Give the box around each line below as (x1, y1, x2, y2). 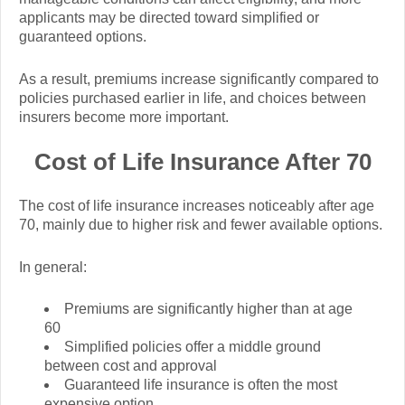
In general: (19, 259, 87, 275)
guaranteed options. (19, 29, 146, 45)
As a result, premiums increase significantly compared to (19, 71, 379, 87)
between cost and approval (44, 358, 217, 374)
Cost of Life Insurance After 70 (33, 147, 372, 175)
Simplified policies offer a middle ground (64, 339, 321, 355)
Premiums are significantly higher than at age (64, 301, 353, 317)
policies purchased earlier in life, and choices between (19, 89, 366, 106)
